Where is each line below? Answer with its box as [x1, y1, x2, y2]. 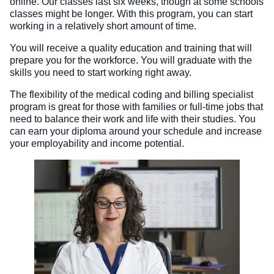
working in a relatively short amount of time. [10, 21, 196, 32]
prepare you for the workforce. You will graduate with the [10, 55, 252, 66]
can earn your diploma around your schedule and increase [10, 126, 262, 137]
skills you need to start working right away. [10, 67, 191, 78]
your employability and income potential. [10, 138, 187, 149]
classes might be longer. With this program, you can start [10, 9, 253, 20]
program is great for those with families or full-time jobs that [10, 102, 263, 113]
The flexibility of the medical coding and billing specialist [10, 89, 253, 100]
